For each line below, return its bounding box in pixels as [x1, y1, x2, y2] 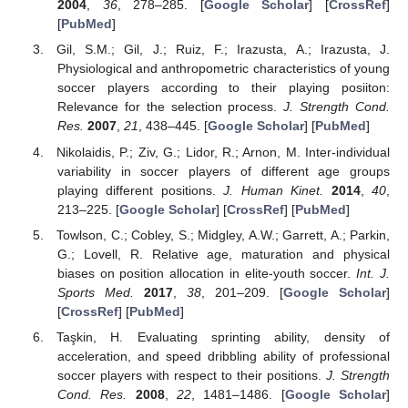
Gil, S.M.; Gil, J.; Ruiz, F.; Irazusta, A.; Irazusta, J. [56, 42, 390, 57]
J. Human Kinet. [223, 182, 324, 198]
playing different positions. [56, 182, 224, 198]
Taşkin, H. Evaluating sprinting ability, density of [56, 329, 390, 344]
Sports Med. [56, 284, 134, 300]
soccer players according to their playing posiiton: [56, 80, 390, 96]
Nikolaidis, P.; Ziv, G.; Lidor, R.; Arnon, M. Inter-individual [56, 144, 390, 159]
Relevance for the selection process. [56, 99, 284, 115]
